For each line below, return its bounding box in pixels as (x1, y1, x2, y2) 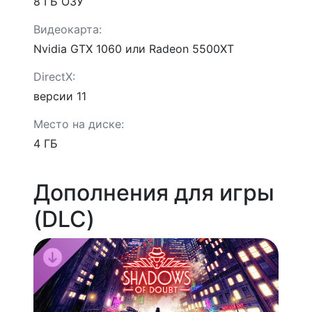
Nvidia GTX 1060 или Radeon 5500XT (33, 42, 234, 56)
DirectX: (33, 70, 75, 84)
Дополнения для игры (33, 179, 274, 207)
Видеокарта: (33, 22, 102, 37)
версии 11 (33, 89, 86, 104)
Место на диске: (33, 117, 124, 132)
